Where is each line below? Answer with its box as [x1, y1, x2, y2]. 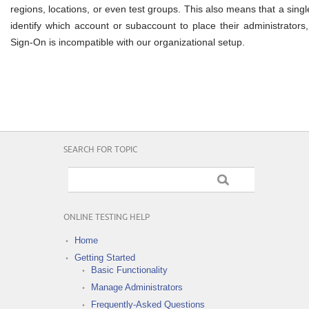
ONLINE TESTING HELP [63, 212, 150, 222]
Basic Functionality [91, 264, 168, 275]
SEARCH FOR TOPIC [63, 145, 137, 154]
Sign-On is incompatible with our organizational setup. [10, 36, 245, 48]
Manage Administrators [91, 281, 183, 292]
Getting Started [74, 252, 135, 263]
